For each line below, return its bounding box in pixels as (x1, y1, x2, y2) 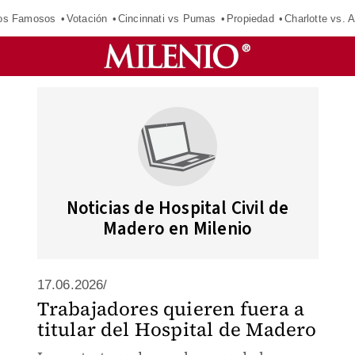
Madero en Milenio (102, 216, 253, 242)
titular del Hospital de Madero (36, 316, 317, 342)
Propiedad (226, 12, 274, 25)
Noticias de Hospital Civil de (66, 195, 289, 221)
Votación (66, 12, 108, 25)
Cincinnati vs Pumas (117, 12, 216, 25)
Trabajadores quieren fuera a (36, 296, 305, 322)
